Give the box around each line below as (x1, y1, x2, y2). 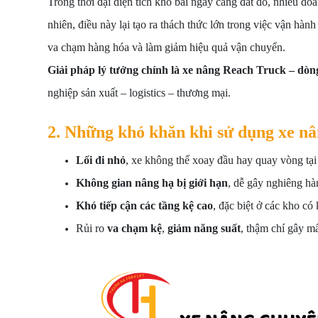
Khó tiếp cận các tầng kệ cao (76, 199, 213, 212)
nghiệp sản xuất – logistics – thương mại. (48, 87, 231, 99)
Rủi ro (76, 222, 107, 234)
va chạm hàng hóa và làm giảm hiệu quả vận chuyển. (48, 41, 285, 53)
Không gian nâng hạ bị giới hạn (76, 177, 228, 189)
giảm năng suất (168, 222, 241, 234)
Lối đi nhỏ (76, 154, 126, 166)
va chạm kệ (107, 222, 162, 234)
